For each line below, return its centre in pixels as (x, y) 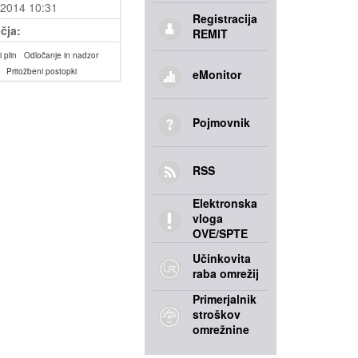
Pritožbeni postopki (41, 71)
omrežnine (221, 329)
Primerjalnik (225, 299)
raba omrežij (226, 273)
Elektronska (225, 203)
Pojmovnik (221, 122)
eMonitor (217, 74)
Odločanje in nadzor (61, 55)
